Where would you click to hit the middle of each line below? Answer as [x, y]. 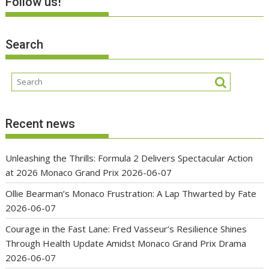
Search [25, 45]
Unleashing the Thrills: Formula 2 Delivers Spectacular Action [129, 158]
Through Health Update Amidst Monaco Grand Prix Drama [126, 243]
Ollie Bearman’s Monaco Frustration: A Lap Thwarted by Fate [131, 193]
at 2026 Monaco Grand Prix [62, 172]
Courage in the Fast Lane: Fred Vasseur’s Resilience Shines [126, 228]
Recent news [41, 123]
